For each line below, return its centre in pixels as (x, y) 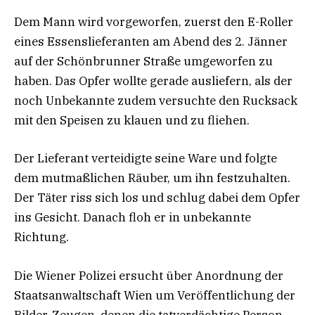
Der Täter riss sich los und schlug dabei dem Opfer (157, 198)
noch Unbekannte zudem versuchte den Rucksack (156, 101)
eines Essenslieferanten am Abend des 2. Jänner (151, 42)
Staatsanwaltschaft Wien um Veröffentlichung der (155, 295)
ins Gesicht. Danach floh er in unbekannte (133, 218)
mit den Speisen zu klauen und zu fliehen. (132, 121)
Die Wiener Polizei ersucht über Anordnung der (149, 275)
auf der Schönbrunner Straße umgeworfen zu (143, 62)
